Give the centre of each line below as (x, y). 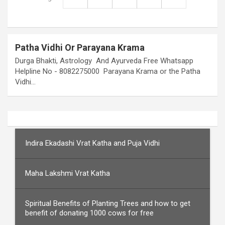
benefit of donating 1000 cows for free (89, 213)
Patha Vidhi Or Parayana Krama (80, 47)
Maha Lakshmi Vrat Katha (68, 173)
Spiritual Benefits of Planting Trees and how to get (108, 203)
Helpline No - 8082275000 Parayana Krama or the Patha (108, 71)
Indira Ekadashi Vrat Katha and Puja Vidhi (92, 143)
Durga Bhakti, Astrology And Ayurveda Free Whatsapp (104, 61)
